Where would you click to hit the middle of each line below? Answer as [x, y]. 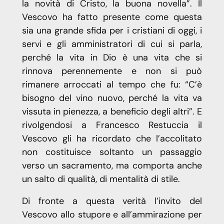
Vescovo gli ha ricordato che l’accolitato [112, 139]
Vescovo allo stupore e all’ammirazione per [112, 214]
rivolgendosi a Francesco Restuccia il [112, 125]
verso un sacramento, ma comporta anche [112, 166]
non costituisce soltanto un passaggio [112, 152]
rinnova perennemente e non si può [112, 71]
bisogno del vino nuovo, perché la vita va [112, 98]
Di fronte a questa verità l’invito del [112, 201]
